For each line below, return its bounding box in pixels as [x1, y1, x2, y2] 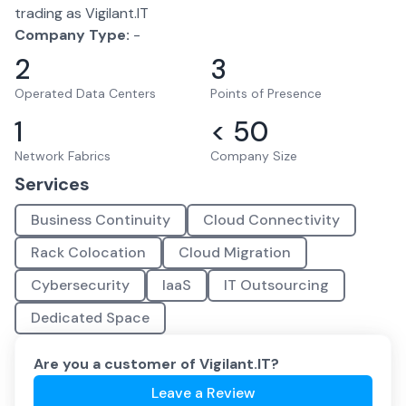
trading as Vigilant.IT [14, 4, 149, 23]
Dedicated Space [31, 308, 150, 327]
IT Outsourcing [224, 275, 329, 295]
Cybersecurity [31, 275, 130, 295]
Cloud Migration [179, 243, 291, 262]
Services [14, 172, 90, 196]
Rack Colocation [31, 243, 146, 262]
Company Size [210, 148, 297, 164]
